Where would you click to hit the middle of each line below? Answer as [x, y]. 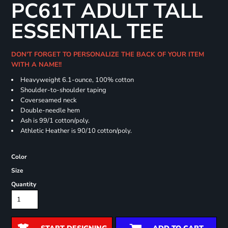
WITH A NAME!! [38, 65]
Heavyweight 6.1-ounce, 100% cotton [77, 80]
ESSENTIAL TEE [87, 32]
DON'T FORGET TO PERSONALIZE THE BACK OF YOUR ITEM [107, 55]
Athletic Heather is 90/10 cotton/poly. [76, 131]
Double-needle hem [50, 111]
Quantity [23, 184]
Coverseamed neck [48, 101]
